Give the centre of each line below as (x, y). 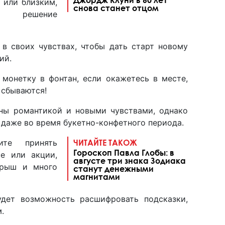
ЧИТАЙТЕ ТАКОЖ (105, 142)
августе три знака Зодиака (130, 160)
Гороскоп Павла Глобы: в (124, 152)
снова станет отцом (116, 8)
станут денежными (114, 168)
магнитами (97, 176)
